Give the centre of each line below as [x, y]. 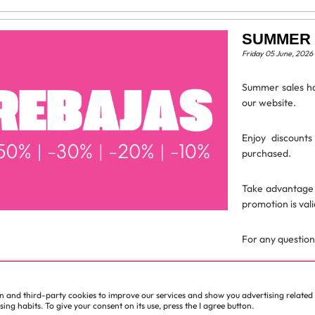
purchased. [266, 153]
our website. [269, 103]
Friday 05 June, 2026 [277, 53]
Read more [267, 274]
